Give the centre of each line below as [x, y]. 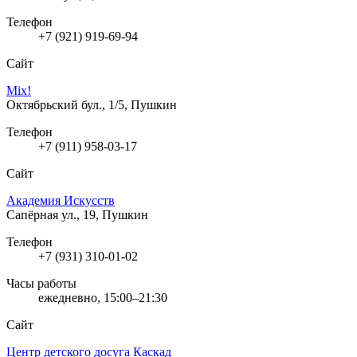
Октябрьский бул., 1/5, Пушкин [92, 104]
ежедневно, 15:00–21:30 [103, 297]
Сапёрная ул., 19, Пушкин [77, 214]
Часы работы [41, 283]
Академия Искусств [61, 200]
